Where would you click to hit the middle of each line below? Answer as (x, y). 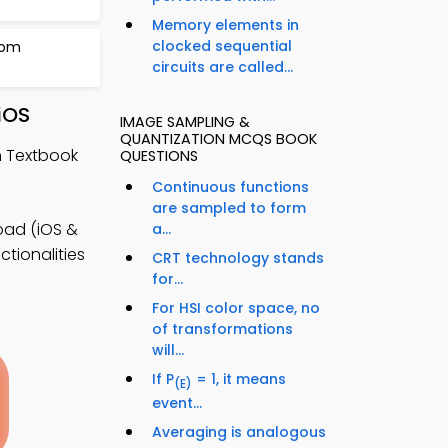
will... (168, 350)
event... (177, 402)
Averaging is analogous (239, 431)
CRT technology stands (238, 258)
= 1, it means (239, 379)
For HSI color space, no (236, 308)
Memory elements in (225, 25)
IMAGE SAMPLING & (185, 122)
